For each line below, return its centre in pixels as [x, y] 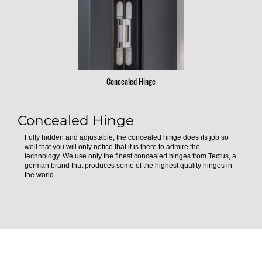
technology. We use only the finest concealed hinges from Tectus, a [130, 156]
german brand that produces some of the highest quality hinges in [128, 166]
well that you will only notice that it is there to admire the [112, 147]
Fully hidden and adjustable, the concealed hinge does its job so [126, 138]
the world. [40, 175]
